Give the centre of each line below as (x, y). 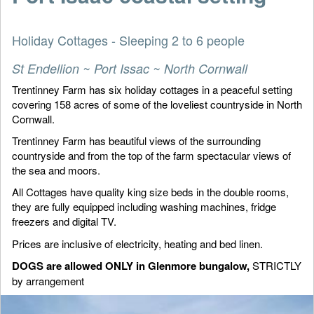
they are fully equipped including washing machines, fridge (144, 207)
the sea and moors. (56, 170)
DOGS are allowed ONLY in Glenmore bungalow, (131, 265)
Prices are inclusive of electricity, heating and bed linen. (137, 243)
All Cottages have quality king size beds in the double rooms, (150, 192)
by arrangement (48, 280)
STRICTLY (275, 265)
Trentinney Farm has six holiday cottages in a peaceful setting (152, 89)
